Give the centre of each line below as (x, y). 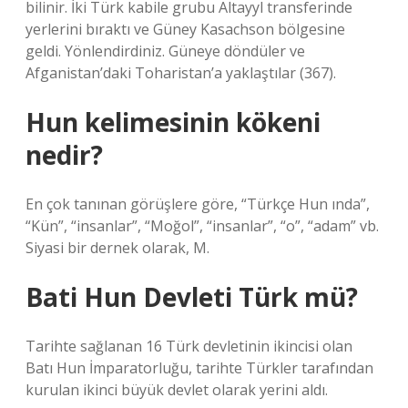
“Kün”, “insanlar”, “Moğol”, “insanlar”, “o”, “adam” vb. (202, 226)
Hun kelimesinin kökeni (173, 122)
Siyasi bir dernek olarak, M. (117, 248)
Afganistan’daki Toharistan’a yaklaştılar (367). (181, 73)
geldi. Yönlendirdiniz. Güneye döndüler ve (165, 51)
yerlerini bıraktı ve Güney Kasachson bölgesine (185, 29)
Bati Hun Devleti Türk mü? (192, 297)
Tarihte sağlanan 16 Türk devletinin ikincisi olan (189, 346)
